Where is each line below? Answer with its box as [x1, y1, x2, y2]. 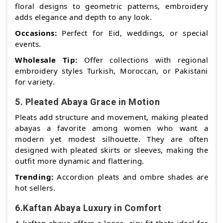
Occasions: [15, 28, 57, 38]
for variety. [15, 77, 55, 87]
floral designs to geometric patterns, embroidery [15, 1, 208, 11]
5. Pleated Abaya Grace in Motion [15, 97, 160, 108]
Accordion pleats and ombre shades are [53, 172, 208, 182]
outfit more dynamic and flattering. [15, 156, 144, 166]
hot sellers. [15, 183, 55, 193]
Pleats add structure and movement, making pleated [15, 112, 208, 122]
